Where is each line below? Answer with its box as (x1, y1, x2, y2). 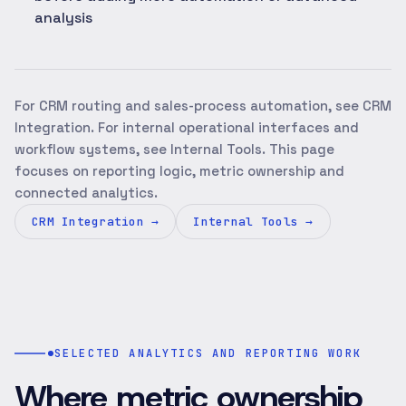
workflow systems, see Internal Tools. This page (14, 140, 334, 158)
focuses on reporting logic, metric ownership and (14, 162, 344, 179)
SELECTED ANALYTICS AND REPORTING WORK (54, 346, 362, 361)
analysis (34, 8, 92, 27)
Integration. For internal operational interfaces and (14, 119, 359, 136)
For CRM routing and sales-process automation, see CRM (14, 97, 391, 114)
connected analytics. (14, 184, 158, 201)
